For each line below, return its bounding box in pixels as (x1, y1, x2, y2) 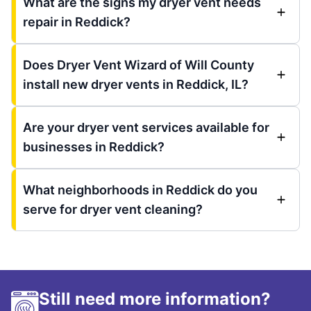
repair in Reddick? (23, 14, 131, 29)
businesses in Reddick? (23, 139, 165, 154)
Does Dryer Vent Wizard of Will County (23, 57, 254, 72)
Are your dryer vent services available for (23, 119, 269, 135)
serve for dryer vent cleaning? (23, 201, 203, 217)
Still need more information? (39, 288, 271, 309)
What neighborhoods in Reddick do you (23, 182, 258, 197)
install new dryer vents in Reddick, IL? (23, 76, 249, 92)
